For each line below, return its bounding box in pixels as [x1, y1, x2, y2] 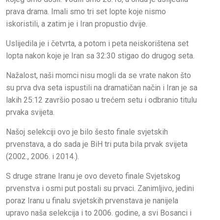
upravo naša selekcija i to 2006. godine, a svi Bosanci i [6, 208, 192, 218]
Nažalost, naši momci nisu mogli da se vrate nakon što [6, 71, 191, 81]
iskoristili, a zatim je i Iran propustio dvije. [6, 19, 147, 29]
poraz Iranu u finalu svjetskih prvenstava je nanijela [6, 196, 178, 206]
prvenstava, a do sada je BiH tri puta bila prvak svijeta [6, 139, 188, 149]
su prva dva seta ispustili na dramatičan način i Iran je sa [6, 83, 197, 93]
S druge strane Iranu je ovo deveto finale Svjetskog [6, 171, 180, 181]
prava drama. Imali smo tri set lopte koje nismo [6, 7, 166, 17]
